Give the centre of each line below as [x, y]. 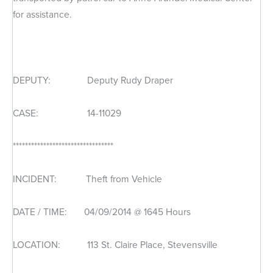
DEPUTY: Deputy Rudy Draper [93, 80]
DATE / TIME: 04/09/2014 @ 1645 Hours [102, 212]
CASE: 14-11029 [67, 113]
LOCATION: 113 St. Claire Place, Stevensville [115, 245]
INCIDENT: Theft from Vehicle [87, 179]
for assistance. [42, 14]
